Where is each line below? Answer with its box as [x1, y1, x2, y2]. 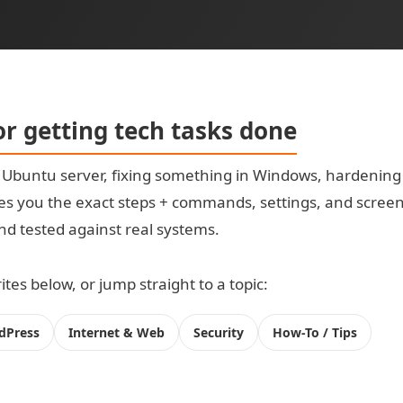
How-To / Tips [273, 324, 358, 341]
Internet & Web [68, 324, 166, 341]
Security [193, 324, 245, 341]
